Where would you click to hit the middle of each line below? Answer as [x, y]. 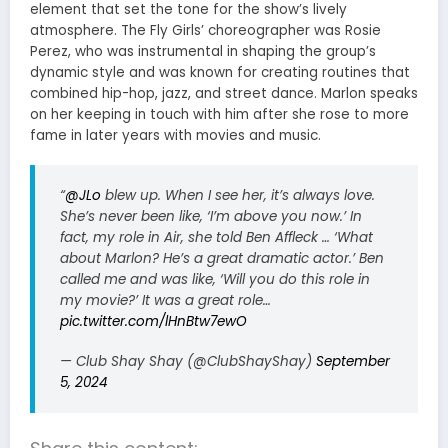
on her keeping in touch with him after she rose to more [219, 114]
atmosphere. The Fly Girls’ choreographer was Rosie [205, 30]
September [353, 361]
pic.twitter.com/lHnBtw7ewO [153, 321]
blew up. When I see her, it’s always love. [238, 195]
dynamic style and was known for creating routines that [220, 72]
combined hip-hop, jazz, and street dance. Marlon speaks [224, 93]
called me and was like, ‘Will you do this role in [215, 279]
